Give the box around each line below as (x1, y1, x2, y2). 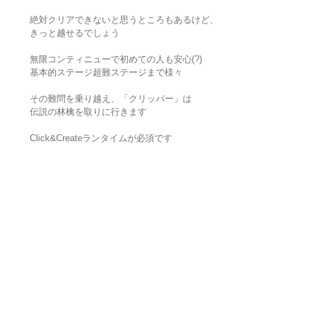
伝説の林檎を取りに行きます (29, 107, 147, 118)
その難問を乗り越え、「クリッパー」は (29, 93, 192, 104)
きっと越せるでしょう (29, 28, 120, 39)
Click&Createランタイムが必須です (29, 133, 172, 144)
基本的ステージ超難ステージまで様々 (29, 67, 183, 78)
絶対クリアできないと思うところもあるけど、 (29, 15, 219, 26)
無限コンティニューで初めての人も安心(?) (29, 54, 202, 65)
